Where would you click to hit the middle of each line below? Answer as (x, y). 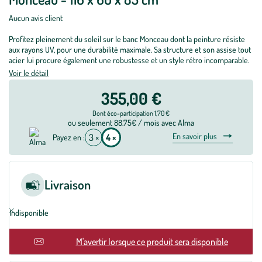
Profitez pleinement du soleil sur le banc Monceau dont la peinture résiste (127, 39)
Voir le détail (29, 73)
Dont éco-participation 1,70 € (131, 113)
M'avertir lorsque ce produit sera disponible (152, 242)
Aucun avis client (36, 18)
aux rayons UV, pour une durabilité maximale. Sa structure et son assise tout (130, 49)
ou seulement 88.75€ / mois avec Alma (131, 123)
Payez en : (69, 137)
